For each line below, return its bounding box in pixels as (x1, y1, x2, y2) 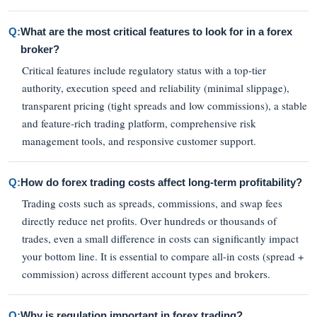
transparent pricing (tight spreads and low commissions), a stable (22, 98, 308, 113)
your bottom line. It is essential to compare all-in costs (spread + (22, 248, 305, 263)
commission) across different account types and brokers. (22, 266, 271, 281)
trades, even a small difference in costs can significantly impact (22, 231, 299, 246)
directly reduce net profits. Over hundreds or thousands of (22, 213, 277, 228)
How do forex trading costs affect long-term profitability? (21, 175, 302, 188)
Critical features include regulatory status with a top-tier (22, 62, 267, 77)
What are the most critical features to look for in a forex (21, 25, 292, 38)
